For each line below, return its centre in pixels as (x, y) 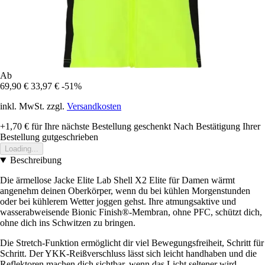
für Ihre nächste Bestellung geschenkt (100, 127)
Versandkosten (94, 106)
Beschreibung (35, 160)
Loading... (22, 149)
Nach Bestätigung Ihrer (217, 127)
